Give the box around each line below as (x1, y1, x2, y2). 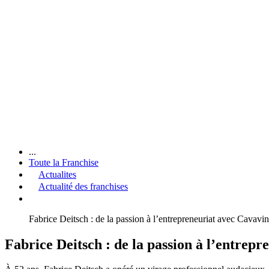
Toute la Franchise (29, 157, 98, 168)
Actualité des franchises (38, 181, 128, 192)
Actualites (38, 169, 76, 180)
